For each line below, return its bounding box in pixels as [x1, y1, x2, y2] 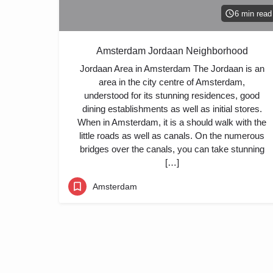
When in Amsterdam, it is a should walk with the [77, 117, 266, 127]
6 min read [235, 9, 272, 18]
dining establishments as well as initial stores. [82, 104, 262, 114]
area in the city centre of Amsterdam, [99, 77, 245, 87]
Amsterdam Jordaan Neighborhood [96, 46, 248, 56]
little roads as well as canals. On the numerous [79, 130, 264, 141]
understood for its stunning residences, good [84, 90, 260, 101]
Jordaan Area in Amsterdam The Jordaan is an [79, 63, 264, 74]
